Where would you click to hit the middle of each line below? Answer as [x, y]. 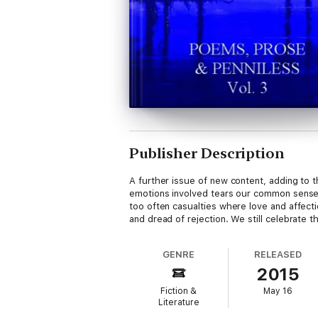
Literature [179, 302]
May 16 [278, 291]
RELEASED [278, 254]
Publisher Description [207, 153]
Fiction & [179, 291]
